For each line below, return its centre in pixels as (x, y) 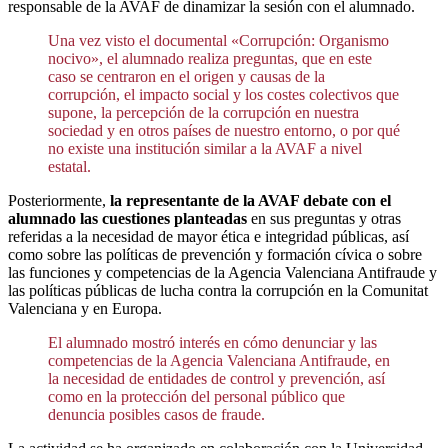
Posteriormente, (59, 200)
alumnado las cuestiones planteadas (127, 218)
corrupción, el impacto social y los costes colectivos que (223, 94)
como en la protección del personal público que (196, 396)
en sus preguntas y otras (324, 218)
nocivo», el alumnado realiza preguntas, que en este (210, 58)
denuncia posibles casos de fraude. (156, 414)
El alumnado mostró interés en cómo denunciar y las (212, 342)
